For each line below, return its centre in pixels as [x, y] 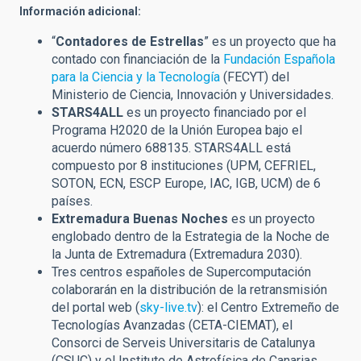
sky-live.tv [168, 308]
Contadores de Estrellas [130, 42]
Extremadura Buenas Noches [140, 219]
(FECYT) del [255, 77]
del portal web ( [95, 308]
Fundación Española [279, 60]
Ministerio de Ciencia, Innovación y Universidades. [193, 95]
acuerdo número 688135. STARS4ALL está [171, 148]
